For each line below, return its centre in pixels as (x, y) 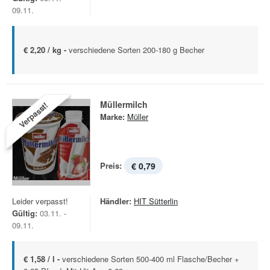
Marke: (112, 117)
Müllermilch (124, 104)
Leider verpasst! (40, 201)
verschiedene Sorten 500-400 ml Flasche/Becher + (151, 259)
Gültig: (25, 213)
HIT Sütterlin (156, 201)
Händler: (116, 201)
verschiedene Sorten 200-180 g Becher (137, 50)
